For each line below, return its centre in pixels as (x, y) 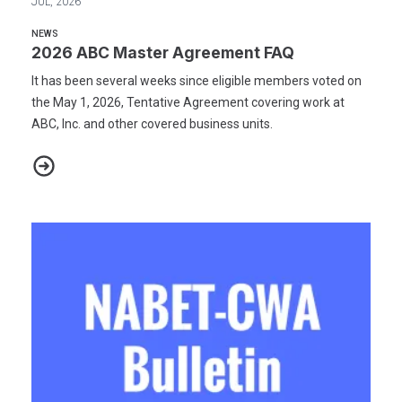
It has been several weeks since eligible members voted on (197, 81)
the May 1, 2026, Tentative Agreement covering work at (188, 103)
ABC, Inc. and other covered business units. (152, 124)
